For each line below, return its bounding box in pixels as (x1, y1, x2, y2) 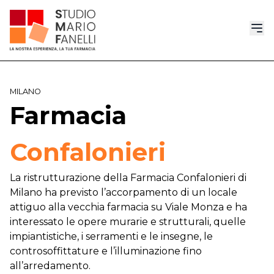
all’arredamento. (10, 260, 91, 272)
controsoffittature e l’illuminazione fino (10, 245, 202, 257)
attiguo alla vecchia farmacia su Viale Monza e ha (10, 201, 247, 213)
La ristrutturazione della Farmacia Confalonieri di (10, 172, 246, 184)
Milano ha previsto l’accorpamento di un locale (10, 187, 237, 199)
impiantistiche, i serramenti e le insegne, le (10, 231, 213, 243)
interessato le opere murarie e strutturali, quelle (10, 216, 246, 228)
